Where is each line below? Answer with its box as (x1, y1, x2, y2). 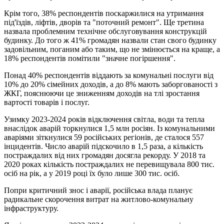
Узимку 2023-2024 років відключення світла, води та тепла (4, 114, 204, 123)
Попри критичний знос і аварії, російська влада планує (4, 185, 192, 194)
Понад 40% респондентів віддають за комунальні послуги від (4, 70, 213, 79)
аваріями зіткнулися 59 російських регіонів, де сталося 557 (4, 132, 204, 141)
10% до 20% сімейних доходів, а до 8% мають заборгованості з (4, 79, 217, 88)
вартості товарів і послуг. (4, 97, 89, 106)
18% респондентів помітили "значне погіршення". (4, 53, 175, 62)
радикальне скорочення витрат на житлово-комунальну (4, 194, 193, 203)
